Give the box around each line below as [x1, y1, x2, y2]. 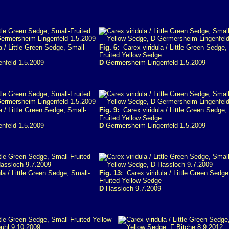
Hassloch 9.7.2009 [104, 185, 161, 192]
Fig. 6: [99, 43, 119, 51]
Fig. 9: [99, 106, 119, 114]
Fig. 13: [99, 169, 123, 177]
